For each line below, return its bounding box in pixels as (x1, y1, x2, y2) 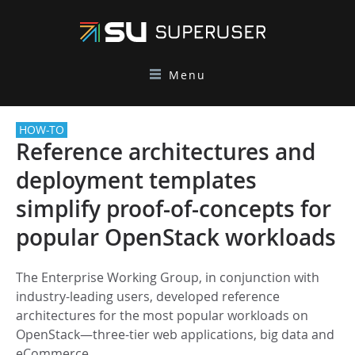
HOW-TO (19, 122, 64, 137)
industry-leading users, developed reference (16, 288, 280, 305)
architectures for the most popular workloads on (16, 307, 308, 324)
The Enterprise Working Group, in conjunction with (16, 269, 319, 286)
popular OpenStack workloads (16, 223, 336, 252)
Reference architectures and (16, 137, 315, 166)
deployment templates (16, 166, 257, 195)
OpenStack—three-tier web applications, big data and (16, 326, 334, 343)
